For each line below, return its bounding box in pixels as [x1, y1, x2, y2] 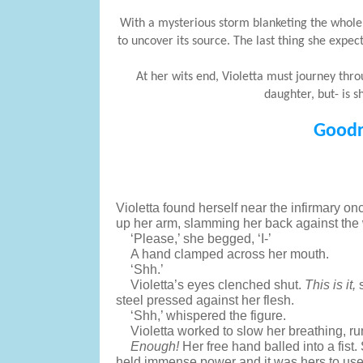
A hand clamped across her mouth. [130, 247, 330, 261]
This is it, [305, 278, 357, 292]
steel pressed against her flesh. [115, 293, 294, 307]
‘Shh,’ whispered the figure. [130, 309, 290, 322]
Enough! [130, 340, 183, 353]
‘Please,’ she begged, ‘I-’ [130, 232, 272, 246]
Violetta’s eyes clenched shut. [130, 278, 305, 292]
